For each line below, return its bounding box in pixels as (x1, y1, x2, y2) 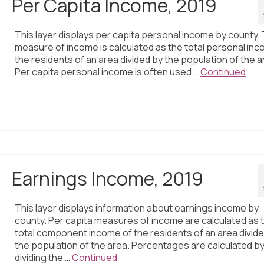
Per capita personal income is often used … (14, 65, 200, 79)
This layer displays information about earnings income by (14, 201, 259, 214)
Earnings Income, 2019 (11, 165, 203, 192)
